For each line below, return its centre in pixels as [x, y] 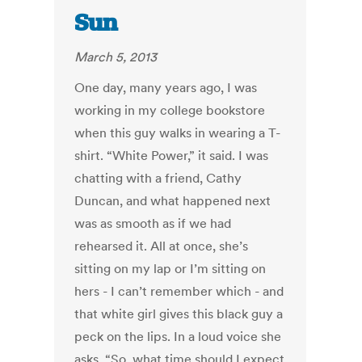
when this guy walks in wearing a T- [178, 133]
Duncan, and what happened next [173, 201]
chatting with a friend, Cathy [158, 178]
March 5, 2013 [116, 57]
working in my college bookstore [170, 110]
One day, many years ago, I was [166, 88]
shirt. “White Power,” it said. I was [172, 156]
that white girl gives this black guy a [179, 314]
